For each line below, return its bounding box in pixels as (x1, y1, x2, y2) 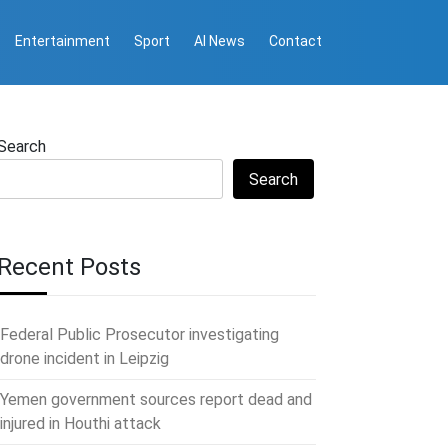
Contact (269, 32, 322, 49)
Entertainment (15, 32, 110, 49)
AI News (194, 32, 245, 49)
